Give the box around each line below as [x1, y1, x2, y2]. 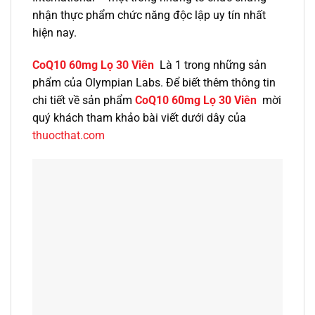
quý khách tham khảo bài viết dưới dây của [32, 110, 246, 124]
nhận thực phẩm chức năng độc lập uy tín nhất [32, 8, 266, 22]
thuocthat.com [32, 128, 105, 142]
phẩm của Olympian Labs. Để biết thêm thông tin [32, 75, 276, 89]
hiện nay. [32, 26, 77, 40]
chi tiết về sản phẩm [32, 93, 135, 107]
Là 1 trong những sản [157, 58, 266, 72]
